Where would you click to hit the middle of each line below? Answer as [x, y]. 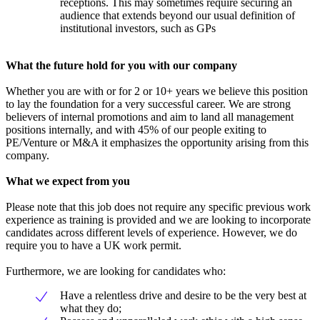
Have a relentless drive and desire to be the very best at [183, 296]
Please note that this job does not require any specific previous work [158, 207]
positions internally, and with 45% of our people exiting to [136, 130]
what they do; [91, 309]
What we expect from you [68, 181]
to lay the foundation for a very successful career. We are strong [148, 104]
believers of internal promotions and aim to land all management [150, 117]
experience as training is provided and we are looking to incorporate [158, 220]
